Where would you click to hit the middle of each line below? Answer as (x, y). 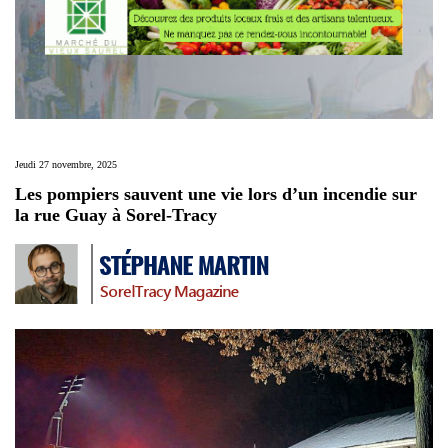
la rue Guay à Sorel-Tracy (116, 215)
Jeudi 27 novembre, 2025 (66, 165)
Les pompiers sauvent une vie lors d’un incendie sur (216, 194)
